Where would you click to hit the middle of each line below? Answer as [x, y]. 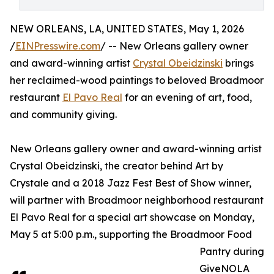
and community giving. [63, 114]
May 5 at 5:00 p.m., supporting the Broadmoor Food [131, 234]
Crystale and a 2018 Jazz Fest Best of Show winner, [131, 183]
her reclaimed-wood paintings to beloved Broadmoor [137, 80]
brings [238, 63]
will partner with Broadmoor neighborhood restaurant [137, 200]
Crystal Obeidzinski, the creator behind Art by [117, 166]
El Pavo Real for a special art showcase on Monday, [132, 217]
